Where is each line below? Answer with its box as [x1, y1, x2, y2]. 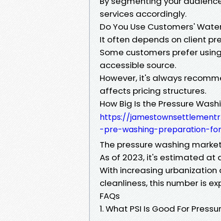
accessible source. [100, 59, 176, 71]
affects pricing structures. [100, 84, 206, 97]
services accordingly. [100, 7, 186, 20]
